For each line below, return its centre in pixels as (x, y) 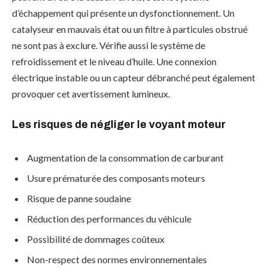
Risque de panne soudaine (79, 199)
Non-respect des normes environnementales (117, 260)
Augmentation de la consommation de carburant (125, 158)
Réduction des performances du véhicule (109, 219)
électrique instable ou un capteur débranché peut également (134, 78)
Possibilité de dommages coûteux (96, 239)
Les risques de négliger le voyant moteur (119, 124)
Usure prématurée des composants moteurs (116, 178)
